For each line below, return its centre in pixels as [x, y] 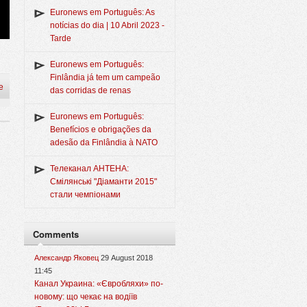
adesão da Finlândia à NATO [104, 143]
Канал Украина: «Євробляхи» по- [99, 284]
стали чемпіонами [85, 195]
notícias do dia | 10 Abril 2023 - [107, 26]
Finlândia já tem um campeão [105, 78]
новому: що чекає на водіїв [86, 297]
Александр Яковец [66, 258]
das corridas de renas [90, 91]
